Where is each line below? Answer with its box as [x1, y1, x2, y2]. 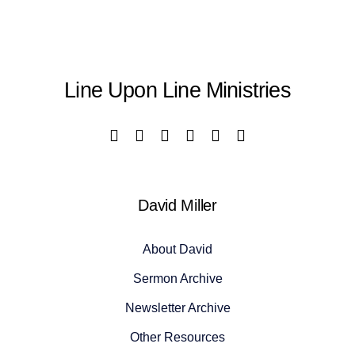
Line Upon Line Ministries [64, 77, 291, 102]
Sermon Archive [132, 272, 223, 286]
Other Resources [130, 330, 225, 345]
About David [143, 242, 212, 257]
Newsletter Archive [124, 301, 231, 315]
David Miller [138, 196, 217, 214]
